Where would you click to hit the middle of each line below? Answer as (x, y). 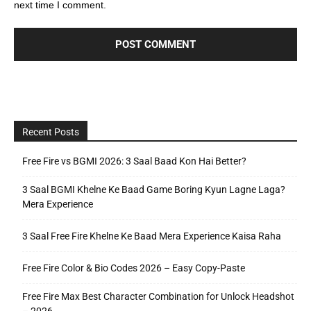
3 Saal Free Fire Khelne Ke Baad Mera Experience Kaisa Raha (152, 236)
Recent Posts (51, 132)
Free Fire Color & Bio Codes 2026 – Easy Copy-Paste (134, 268)
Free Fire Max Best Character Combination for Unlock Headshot (158, 296)
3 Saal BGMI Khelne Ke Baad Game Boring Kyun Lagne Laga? (154, 189)
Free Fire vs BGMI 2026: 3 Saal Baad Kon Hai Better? (134, 161)
